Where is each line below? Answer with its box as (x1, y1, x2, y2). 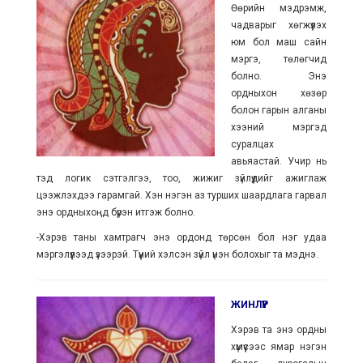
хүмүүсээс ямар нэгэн (230, 341, 327, 352)
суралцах (230, 139, 274, 150)
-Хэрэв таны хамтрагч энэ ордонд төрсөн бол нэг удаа (36, 232, 327, 243)
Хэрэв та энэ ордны (230, 324, 327, 335)
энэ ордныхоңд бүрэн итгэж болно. (36, 207, 195, 218)
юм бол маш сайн (230, 36, 327, 48)
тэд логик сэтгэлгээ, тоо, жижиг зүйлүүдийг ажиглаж (36, 173, 327, 184)
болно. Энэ (230, 70, 327, 82)
